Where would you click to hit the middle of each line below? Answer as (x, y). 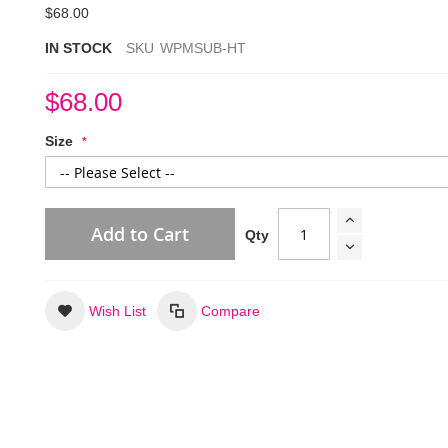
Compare (231, 311)
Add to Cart (140, 234)
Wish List (118, 311)
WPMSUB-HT (203, 48)
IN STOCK (79, 48)
